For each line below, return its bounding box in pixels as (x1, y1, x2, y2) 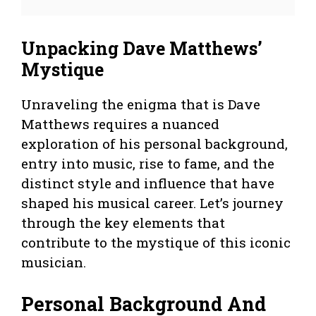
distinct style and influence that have (21, 174, 274, 193)
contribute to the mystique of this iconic (21, 233, 291, 252)
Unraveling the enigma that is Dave (21, 95, 260, 114)
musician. (21, 253, 86, 272)
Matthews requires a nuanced (21, 115, 219, 133)
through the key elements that (21, 214, 225, 232)
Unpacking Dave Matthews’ (21, 37, 262, 61)
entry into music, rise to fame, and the (21, 154, 274, 173)
